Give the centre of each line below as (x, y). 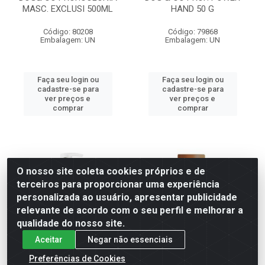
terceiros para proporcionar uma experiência (118, 184)
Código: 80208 (68, 32)
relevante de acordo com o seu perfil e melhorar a (130, 210)
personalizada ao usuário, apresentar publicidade (127, 197)
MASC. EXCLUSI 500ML (68, 9)
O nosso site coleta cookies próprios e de (111, 171)
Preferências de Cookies (77, 258)
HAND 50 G (193, 9)
